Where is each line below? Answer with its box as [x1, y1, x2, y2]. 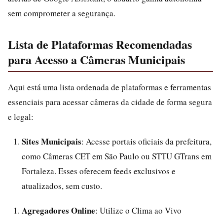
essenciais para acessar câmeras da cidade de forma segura [8, 96, 212, 108]
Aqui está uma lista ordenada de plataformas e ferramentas [8, 81, 211, 93]
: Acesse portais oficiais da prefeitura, [81, 136, 212, 147]
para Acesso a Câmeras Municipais [8, 51, 185, 68]
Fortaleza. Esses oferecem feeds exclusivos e [22, 165, 176, 177]
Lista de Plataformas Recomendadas [8, 36, 192, 53]
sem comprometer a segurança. [8, 7, 115, 19]
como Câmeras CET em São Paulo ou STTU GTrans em [22, 150, 212, 162]
